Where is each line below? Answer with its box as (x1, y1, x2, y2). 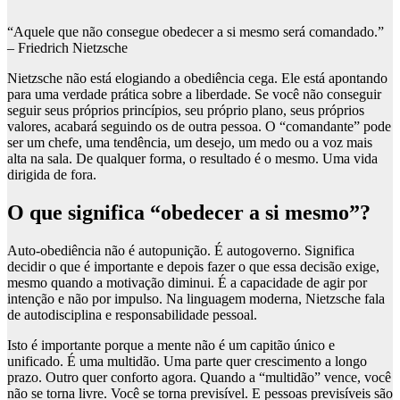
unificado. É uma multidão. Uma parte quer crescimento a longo (7, 354, 367, 370)
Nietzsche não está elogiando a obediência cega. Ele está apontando (7, 71, 387, 87)
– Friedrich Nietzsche (7, 40, 128, 56)
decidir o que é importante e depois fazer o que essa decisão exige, (7, 259, 379, 275)
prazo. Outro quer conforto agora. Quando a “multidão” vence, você (7, 370, 391, 386)
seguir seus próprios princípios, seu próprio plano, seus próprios (7, 103, 364, 119)
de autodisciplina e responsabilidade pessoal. (7, 307, 257, 323)
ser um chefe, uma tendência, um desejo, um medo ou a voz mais (7, 135, 372, 151)
